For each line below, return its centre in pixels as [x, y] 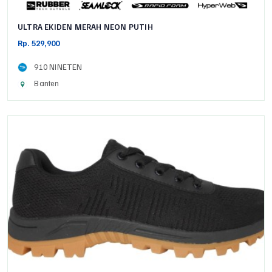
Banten [45, 83]
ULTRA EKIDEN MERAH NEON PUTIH [85, 27]
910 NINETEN [56, 67]
